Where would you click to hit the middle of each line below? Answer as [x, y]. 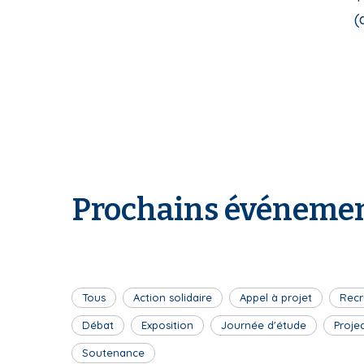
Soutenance [113, 352]
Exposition [167, 325]
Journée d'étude [264, 325]
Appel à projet [276, 297]
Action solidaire [173, 297]
